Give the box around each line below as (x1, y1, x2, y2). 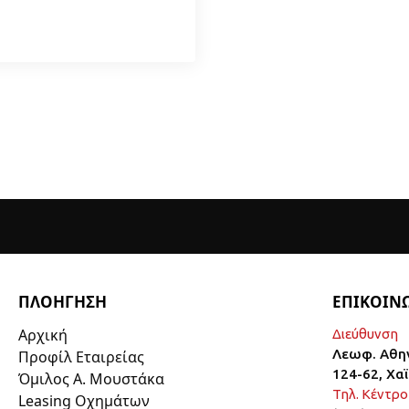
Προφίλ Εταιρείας (17, 346, 144, 367)
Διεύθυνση (332, 325, 399, 341)
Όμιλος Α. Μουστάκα (17, 368, 164, 389)
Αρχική (17, 324, 68, 345)
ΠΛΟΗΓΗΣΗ (17, 290, 107, 312)
